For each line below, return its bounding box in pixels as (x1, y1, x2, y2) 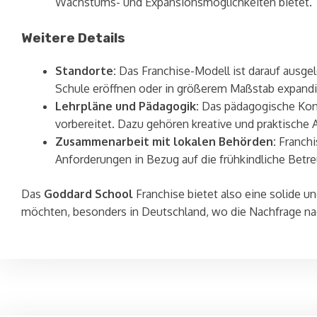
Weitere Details (21, 30, 125, 46)
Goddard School (44, 186, 133, 201)
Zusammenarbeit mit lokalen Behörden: (55, 134, 276, 149)
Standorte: (55, 63, 116, 78)
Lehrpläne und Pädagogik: (55, 98, 199, 113)
